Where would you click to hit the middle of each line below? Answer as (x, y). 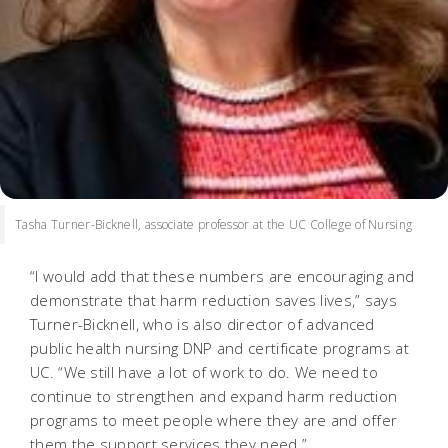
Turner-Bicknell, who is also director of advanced (202, 323)
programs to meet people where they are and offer (214, 419)
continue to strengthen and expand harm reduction (214, 395)
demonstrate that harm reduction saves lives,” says (213, 299)
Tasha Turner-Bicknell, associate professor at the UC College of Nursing (214, 224)
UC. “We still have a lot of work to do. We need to (204, 371)
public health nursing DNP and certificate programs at (219, 347)
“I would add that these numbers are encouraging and (222, 275)
